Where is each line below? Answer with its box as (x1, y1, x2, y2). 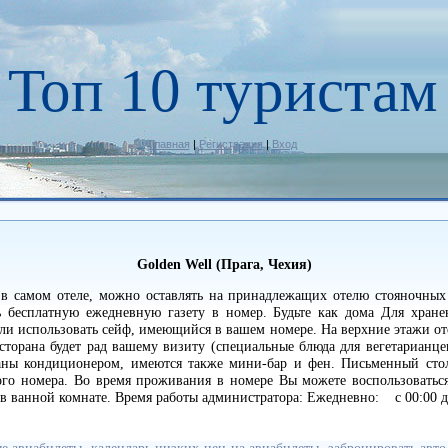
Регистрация (198, 138, 263, 150)
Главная (148, 138, 190, 150)
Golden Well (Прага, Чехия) (136, 257, 312, 273)
